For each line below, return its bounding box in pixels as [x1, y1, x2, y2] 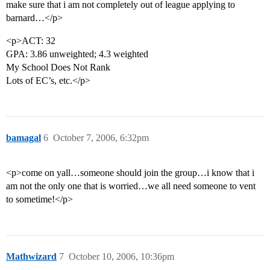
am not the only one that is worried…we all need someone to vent [6, 181, 256, 192]
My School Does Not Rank [6, 62, 110, 73]
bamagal [6, 133, 41, 143]
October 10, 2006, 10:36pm [69, 251, 174, 262]
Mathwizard [6, 251, 57, 262]
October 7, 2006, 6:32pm [53, 133, 149, 143]
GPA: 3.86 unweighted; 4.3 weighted [6, 49, 148, 60]
